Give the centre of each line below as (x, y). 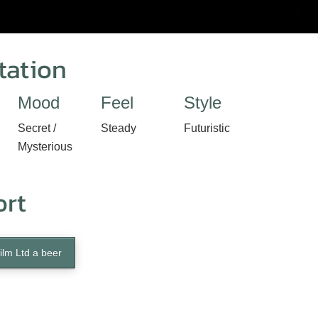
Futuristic (207, 128)
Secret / (37, 128)
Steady (119, 128)
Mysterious (45, 147)
